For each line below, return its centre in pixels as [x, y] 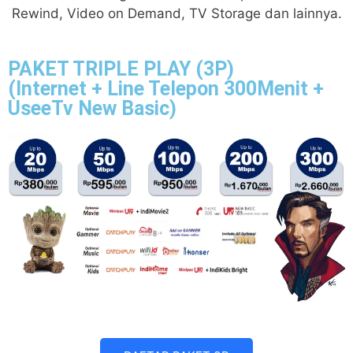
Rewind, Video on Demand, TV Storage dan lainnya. [176, 13]
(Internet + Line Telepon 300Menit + [166, 89]
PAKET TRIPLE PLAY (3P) [121, 69]
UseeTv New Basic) [92, 109]
